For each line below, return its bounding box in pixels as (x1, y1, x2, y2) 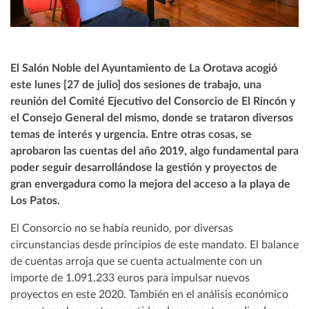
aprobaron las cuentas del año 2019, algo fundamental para (10, 146, 299, 157)
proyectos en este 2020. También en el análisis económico (10, 289, 288, 301)
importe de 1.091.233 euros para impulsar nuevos (10, 272, 250, 284)
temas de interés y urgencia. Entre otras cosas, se (10, 129, 252, 141)
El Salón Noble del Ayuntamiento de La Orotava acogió (10, 63, 277, 74)
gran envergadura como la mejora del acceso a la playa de (10, 179, 290, 190)
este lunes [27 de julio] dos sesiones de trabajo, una (10, 79, 261, 91)
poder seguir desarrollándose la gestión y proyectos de (10, 162, 277, 174)
